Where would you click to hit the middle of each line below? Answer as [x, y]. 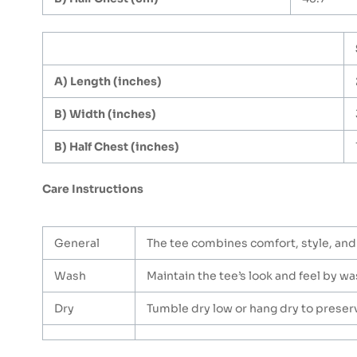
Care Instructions [93, 188]
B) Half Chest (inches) [117, 146]
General [77, 243]
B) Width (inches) [105, 114]
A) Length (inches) [108, 81]
